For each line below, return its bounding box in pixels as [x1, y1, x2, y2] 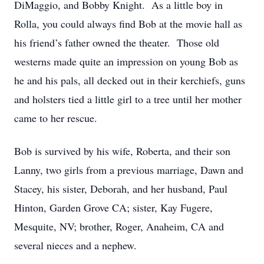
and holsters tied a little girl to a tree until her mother [14, 92, 242, 106]
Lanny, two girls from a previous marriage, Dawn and [14, 163, 243, 177]
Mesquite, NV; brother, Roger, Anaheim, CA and [14, 219, 224, 233]
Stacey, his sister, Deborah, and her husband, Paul [14, 181, 227, 196]
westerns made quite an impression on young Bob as [14, 54, 238, 68]
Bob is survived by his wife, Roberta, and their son [14, 144, 230, 158]
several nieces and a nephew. [14, 238, 137, 252]
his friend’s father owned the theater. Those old [14, 35, 219, 49]
